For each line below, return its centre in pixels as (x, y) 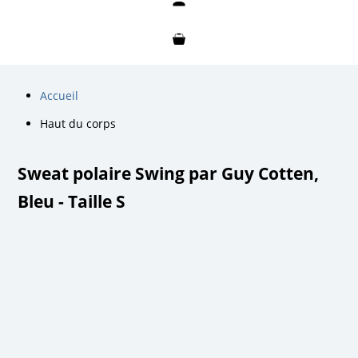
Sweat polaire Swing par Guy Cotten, (169, 173)
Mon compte (179, 13)
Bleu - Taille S (72, 201)
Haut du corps (78, 123)
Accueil (60, 95)
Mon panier (179, 52)
